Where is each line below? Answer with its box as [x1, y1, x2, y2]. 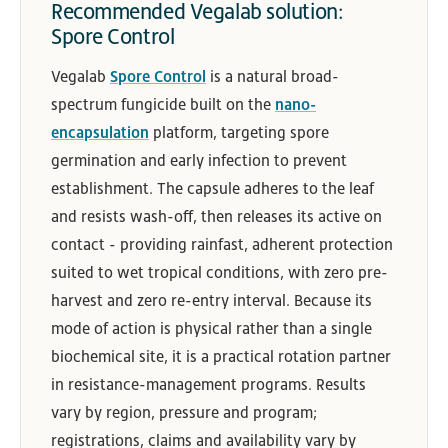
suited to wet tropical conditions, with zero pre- [51, 263, 388, 283]
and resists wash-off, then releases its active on [51, 207, 382, 227]
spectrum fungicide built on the [51, 95, 275, 115]
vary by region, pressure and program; [51, 403, 317, 423]
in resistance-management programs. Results [51, 375, 366, 395]
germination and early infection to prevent [51, 151, 347, 171]
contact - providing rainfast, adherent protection [51, 235, 393, 255]
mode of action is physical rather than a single [51, 319, 372, 339]
